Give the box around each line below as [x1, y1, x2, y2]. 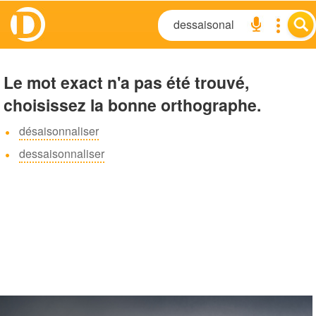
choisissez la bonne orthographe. [4, 93, 261, 116]
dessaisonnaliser [19, 145, 104, 162]
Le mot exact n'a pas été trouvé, [4, 71, 249, 94]
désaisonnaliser [19, 123, 99, 139]
